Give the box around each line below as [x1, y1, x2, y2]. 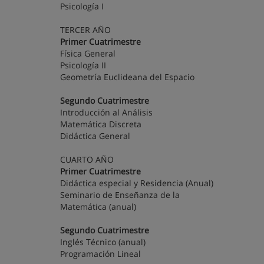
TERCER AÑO [60, 24, 111, 35]
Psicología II [60, 60, 115, 71]
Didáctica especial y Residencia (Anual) [60, 177, 213, 189]
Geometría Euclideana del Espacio [60, 71, 194, 82]
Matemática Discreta [60, 118, 151, 130]
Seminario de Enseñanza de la [60, 189, 180, 200]
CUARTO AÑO [60, 154, 114, 165]
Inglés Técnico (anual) [60, 236, 146, 247]
